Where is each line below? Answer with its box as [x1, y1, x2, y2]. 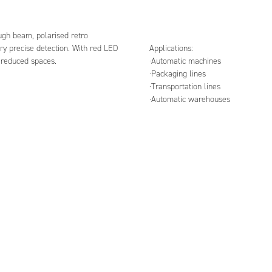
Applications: [149, 42, 193, 53]
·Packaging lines [149, 68, 206, 79]
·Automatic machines [149, 55, 221, 66]
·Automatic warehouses [149, 93, 230, 104]
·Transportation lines [149, 81, 220, 92]
